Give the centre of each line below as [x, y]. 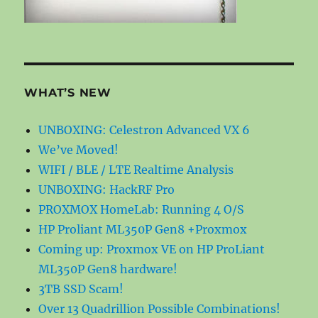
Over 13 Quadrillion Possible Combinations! [160, 308]
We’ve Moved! [79, 149]
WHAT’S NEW [68, 92]
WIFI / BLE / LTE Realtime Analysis [136, 169]
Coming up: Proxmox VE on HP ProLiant [152, 249]
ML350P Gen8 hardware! [108, 269]
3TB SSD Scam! [81, 289]
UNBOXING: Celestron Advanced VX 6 [144, 130]
